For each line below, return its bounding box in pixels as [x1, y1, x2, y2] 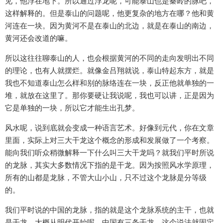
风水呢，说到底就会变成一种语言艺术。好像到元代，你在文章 [5, 123, 214, 133]
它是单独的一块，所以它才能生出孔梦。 [5, 103, 139, 113]
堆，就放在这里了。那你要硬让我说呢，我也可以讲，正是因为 [5, 91, 214, 101]
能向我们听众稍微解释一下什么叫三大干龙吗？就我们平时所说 [5, 148, 214, 158]
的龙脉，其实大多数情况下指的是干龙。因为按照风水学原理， [5, 160, 214, 170]
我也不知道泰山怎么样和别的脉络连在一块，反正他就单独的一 [5, 78, 214, 88]
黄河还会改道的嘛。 [5, 33, 72, 43]
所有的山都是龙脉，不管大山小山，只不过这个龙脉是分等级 [5, 173, 207, 183]
